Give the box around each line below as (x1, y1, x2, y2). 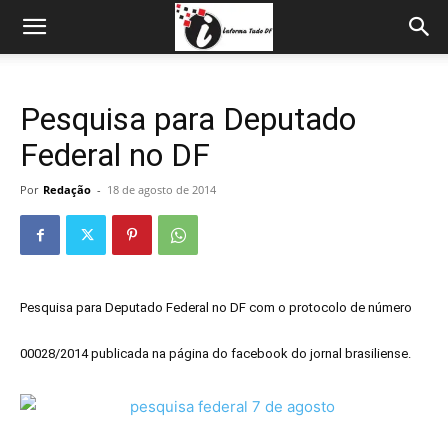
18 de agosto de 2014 (107, 182, 216, 197)
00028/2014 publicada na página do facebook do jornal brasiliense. (20, 346, 411, 362)
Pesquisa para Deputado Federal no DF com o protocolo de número (20, 300, 412, 316)
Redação (43, 182, 91, 197)
